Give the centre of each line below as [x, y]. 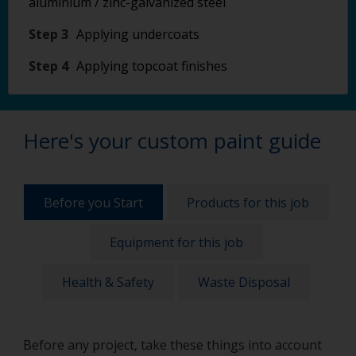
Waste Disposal [244, 282]
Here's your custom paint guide [172, 141]
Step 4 [48, 66]
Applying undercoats [138, 34]
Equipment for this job [176, 242]
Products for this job [248, 202]
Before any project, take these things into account [172, 345]
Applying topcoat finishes [152, 66]
